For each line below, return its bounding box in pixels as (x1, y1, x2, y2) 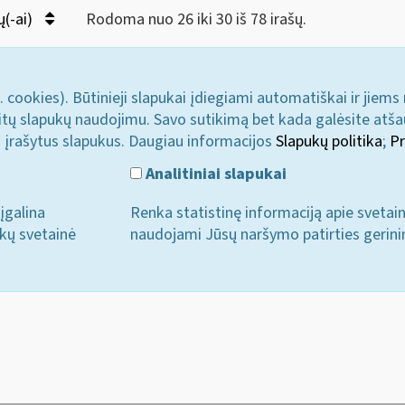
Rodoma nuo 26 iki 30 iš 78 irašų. (85, 8, 306, 31)
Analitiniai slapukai (142, 162, 287, 185)
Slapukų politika (276, 130, 382, 153)
